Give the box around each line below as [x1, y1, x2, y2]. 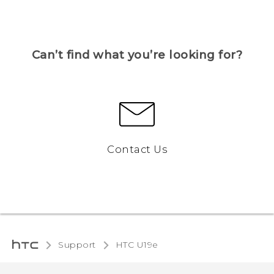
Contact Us [107, 143, 167, 156]
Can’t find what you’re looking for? [31, 48, 243, 62]
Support [58, 239, 96, 251]
